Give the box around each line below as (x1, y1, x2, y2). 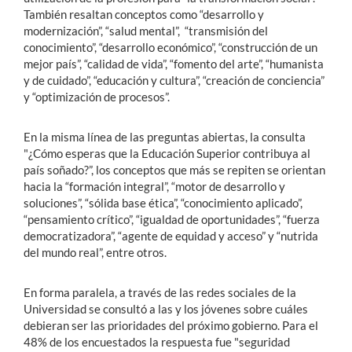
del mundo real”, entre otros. (24, 244, 167, 259)
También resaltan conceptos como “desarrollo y (24, 6, 264, 21)
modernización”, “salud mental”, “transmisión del (24, 23, 268, 38)
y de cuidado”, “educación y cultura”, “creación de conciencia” (24, 72, 324, 87)
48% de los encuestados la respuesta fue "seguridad (24, 334, 290, 349)
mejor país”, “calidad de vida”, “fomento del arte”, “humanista (24, 56, 324, 71)
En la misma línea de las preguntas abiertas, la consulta (24, 129, 306, 144)
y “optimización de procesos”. (24, 89, 170, 104)
